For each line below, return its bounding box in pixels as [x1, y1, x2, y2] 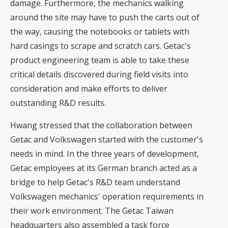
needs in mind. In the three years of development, [10, 148, 199, 159]
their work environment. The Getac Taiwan [10, 205, 174, 216]
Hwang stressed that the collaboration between [10, 120, 192, 131]
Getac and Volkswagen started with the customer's [10, 134, 203, 145]
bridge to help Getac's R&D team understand [10, 177, 180, 188]
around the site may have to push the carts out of [10, 12, 199, 23]
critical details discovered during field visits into [10, 69, 188, 80]
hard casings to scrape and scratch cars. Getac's [10, 40, 191, 51]
